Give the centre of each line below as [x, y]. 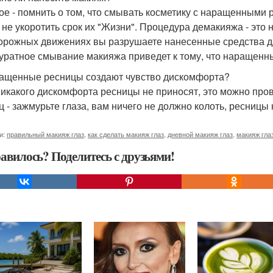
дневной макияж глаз [200, 134]
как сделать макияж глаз [126, 134]
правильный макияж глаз [45, 134]
